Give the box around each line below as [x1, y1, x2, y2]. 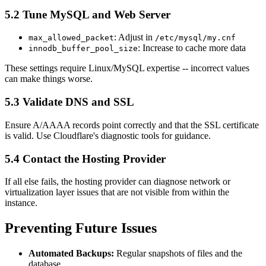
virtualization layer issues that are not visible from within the [5, 187, 229, 198]
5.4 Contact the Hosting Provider [5, 152, 166, 165]
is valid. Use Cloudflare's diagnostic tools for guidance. [5, 130, 211, 141]
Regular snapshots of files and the [114, 248, 242, 259]
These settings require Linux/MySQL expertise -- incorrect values [5, 63, 249, 74]
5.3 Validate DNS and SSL [5, 96, 134, 109]
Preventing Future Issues [5, 220, 157, 236]
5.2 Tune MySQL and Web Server [5, 8, 170, 21]
